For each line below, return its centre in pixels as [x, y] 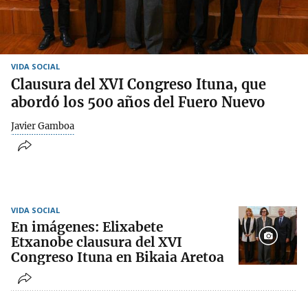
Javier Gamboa [43, 126]
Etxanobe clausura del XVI [97, 242]
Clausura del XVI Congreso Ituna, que [139, 84]
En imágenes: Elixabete [87, 227]
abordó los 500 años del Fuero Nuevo [138, 102]
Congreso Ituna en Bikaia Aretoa [118, 257]
